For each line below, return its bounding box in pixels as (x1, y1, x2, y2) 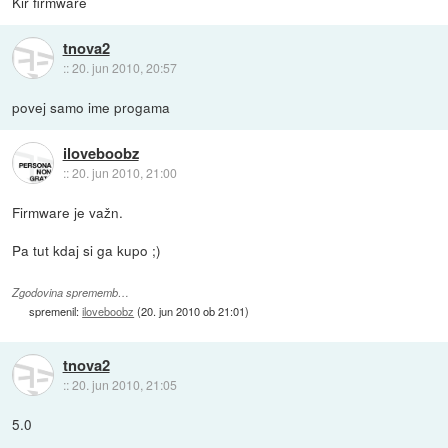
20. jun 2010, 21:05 (71, 375, 177, 393)
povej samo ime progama (12, 97, 171, 118)
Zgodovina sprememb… (12, 284, 130, 300)
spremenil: (29, 302, 83, 319)
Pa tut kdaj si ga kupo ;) (12, 240, 162, 261)
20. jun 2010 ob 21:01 (141, 302, 246, 319)
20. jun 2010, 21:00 (71, 163, 177, 181)
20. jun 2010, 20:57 (71, 58, 177, 76)
